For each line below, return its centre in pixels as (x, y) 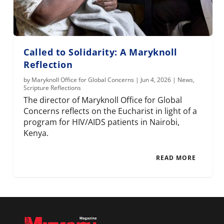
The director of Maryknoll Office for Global (103, 100)
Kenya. (36, 133)
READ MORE (176, 157)
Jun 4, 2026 (156, 79)
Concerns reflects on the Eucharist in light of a (110, 111)
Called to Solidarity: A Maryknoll (100, 52)
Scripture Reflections (52, 87)
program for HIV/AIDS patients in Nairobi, (102, 122)
